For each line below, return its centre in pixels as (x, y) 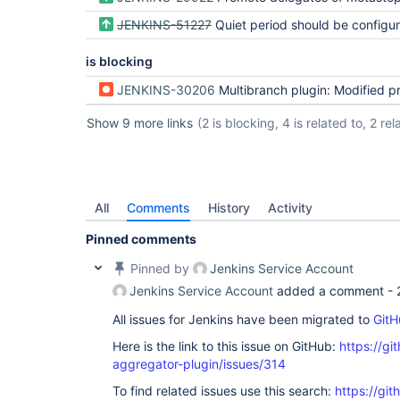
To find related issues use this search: (224, 391)
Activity (290, 208)
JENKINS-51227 (164, 25)
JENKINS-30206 (166, 90)
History (229, 208)
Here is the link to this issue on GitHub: (226, 346)
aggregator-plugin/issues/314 (199, 364)
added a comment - (335, 291)
